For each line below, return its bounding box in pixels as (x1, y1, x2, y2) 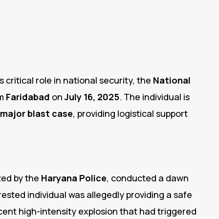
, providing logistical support (72, 108, 188, 120)
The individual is (123, 91, 190, 103)
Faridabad (5, 91, 50, 103)
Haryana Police (41, 172, 107, 184)
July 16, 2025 (64, 91, 119, 103)
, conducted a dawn (106, 172, 189, 184)
